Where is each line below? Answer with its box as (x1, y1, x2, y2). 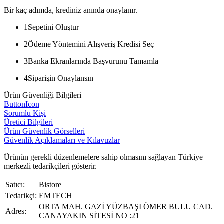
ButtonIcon (4, 99, 39, 108)
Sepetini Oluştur (28, 22, 79, 31)
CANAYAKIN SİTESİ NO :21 (39, 211, 139, 220)
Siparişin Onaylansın (28, 73, 93, 82)
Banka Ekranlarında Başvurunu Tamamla (28, 56, 158, 65)
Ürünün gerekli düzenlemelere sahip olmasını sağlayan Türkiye (4, 152, 203, 161)
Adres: (5, 206, 26, 215)
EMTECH (39, 191, 72, 200)
